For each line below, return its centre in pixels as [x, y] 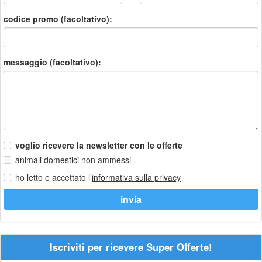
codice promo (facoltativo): [58, 19]
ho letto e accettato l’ [54, 177]
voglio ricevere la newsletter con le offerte [99, 145]
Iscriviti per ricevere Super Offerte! [131, 247]
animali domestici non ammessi [73, 160]
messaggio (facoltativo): [52, 62]
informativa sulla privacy [136, 177]
